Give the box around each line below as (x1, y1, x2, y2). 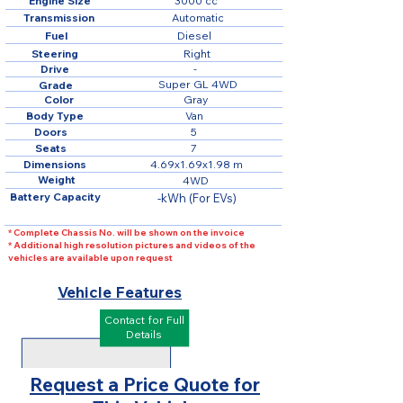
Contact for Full (103, 313, 184, 327)
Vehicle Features (58, 282, 182, 301)
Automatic (171, 11, 224, 24)
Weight (38, 173, 76, 186)
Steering (31, 47, 78, 60)
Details (126, 327, 162, 341)
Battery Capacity (10, 190, 101, 203)
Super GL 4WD (158, 77, 237, 91)
